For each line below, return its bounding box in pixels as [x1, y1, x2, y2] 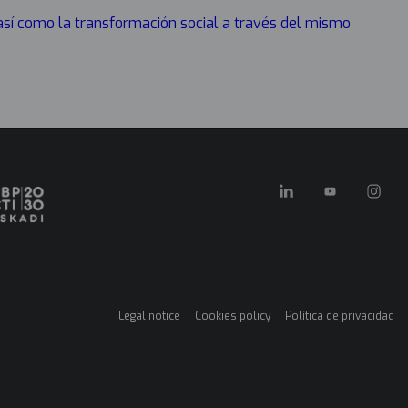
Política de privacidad [285, 309, 394, 323]
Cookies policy [195, 309, 270, 323]
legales [104, 337, 158, 360]
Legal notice [118, 309, 180, 323]
